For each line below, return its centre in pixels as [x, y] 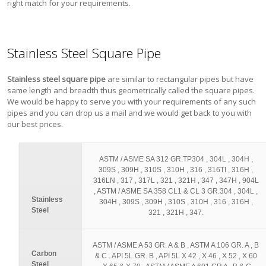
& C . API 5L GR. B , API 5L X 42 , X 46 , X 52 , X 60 [176, 256]
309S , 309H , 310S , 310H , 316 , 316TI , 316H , [176, 170]
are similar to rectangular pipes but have [180, 79]
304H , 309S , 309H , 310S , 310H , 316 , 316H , [176, 202]
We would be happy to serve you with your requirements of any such [132, 102]
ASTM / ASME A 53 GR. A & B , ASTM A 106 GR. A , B [176, 245]
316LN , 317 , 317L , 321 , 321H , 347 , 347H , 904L [176, 180]
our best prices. [35, 124]
